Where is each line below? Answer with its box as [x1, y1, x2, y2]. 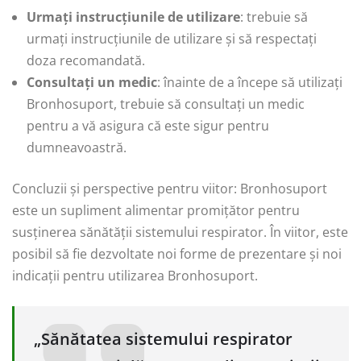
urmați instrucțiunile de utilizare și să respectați [27, 29, 317, 48]
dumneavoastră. [27, 138, 127, 156]
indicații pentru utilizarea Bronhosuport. [12, 266, 258, 284]
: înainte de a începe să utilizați [157, 73, 342, 91]
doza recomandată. [27, 51, 145, 69]
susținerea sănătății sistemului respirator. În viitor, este [12, 222, 348, 241]
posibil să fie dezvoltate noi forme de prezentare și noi [12, 244, 342, 263]
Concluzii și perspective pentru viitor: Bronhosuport [12, 179, 327, 197]
